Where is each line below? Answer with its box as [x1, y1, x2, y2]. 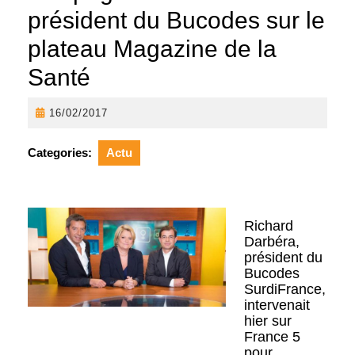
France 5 [243, 328, 300, 345]
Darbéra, [243, 233, 300, 250]
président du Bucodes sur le [28, 6, 325, 33]
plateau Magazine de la [28, 35, 277, 62]
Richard [243, 217, 293, 234]
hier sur [243, 312, 292, 329]
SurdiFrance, [243, 281, 326, 297]
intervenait [243, 296, 310, 313]
